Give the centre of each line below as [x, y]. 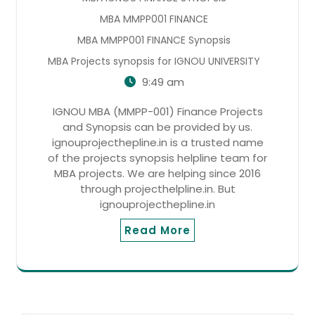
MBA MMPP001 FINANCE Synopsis [154, 40]
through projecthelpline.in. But [157, 188]
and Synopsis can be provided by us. [157, 127]
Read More [157, 230]
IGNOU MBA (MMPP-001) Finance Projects [157, 111]
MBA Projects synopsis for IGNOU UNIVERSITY [154, 61]
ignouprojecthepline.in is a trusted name [157, 142]
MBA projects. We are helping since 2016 [157, 173]
